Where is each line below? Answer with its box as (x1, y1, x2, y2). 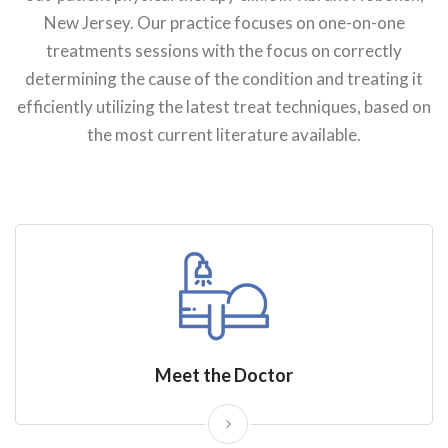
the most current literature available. (87, 124, 361, 145)
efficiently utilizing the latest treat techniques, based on (17, 96, 431, 117)
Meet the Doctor (155, 364, 293, 386)
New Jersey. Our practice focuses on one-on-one (43, 12, 405, 33)
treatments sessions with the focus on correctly (46, 40, 402, 61)
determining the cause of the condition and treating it (25, 68, 423, 89)
